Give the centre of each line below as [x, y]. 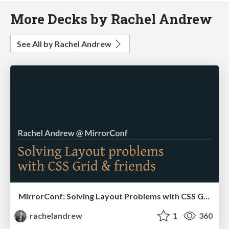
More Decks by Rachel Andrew [111, 18]
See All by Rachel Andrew [65, 43]
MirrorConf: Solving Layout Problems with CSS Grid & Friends [207, 196]
